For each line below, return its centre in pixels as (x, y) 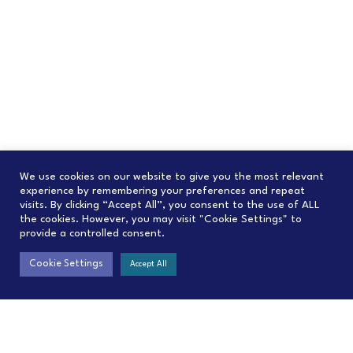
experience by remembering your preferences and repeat (162, 191)
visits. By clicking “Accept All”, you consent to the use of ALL (170, 205)
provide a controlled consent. (92, 234)
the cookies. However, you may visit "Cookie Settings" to (161, 219)
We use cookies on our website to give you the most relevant (172, 177)
